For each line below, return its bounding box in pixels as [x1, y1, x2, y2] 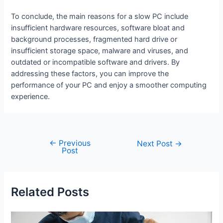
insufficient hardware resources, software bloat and [11, 23, 185, 32]
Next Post [137, 139, 175, 149]
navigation [27, 150, 63, 160]
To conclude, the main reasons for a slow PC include [11, 11, 189, 21]
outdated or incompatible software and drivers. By [11, 57, 180, 67]
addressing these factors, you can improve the [11, 69, 169, 78]
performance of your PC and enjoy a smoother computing [11, 80, 207, 90]
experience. [11, 92, 50, 101]
